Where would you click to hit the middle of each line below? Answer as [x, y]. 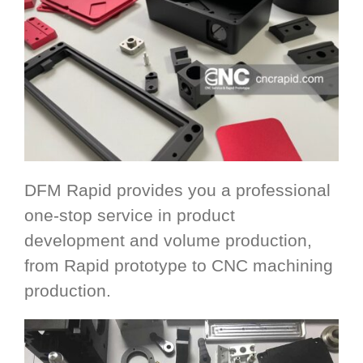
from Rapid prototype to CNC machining [179, 265]
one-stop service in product [130, 215]
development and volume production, [168, 240]
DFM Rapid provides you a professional [177, 190]
